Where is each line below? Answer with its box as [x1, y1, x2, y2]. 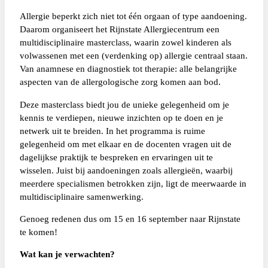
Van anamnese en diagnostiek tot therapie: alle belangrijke [19, 63, 237, 74]
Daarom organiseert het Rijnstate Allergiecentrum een [19, 24, 220, 35]
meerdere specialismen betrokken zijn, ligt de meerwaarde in [19, 178, 246, 188]
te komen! [19, 226, 57, 237]
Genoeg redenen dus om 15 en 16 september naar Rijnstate [19, 213, 240, 224]
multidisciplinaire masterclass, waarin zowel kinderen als [19, 37, 232, 48]
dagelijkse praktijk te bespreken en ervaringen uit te [19, 151, 213, 162]
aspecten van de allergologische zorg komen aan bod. [19, 77, 221, 87]
